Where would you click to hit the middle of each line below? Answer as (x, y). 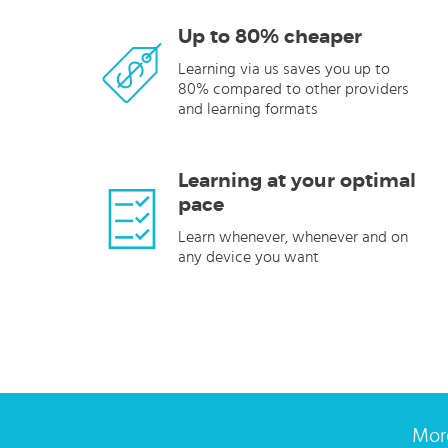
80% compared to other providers (293, 89)
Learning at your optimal (297, 181)
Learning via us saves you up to (284, 69)
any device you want (248, 257)
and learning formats (248, 109)
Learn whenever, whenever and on (293, 237)
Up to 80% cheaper (270, 37)
